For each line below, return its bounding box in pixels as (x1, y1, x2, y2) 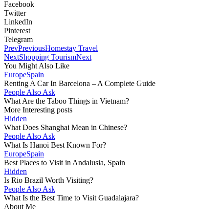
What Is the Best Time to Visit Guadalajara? (4, 193, 139, 202)
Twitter (4, 8, 26, 17)
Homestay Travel (45, 44, 98, 52)
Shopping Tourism (19, 52, 76, 61)
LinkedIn (4, 17, 32, 26)
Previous (18, 44, 45, 52)
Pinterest (4, 26, 30, 35)
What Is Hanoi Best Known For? (4, 140, 106, 149)
